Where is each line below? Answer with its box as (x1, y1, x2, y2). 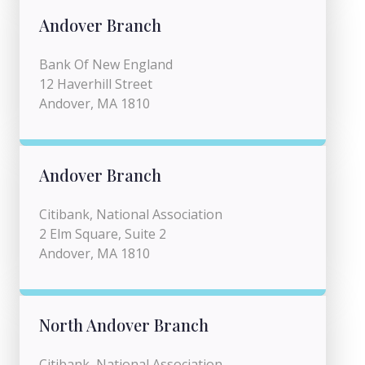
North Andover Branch (39, 314, 209, 336)
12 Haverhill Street (39, 75, 152, 93)
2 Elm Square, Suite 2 (39, 225, 166, 243)
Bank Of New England (39, 55, 173, 73)
